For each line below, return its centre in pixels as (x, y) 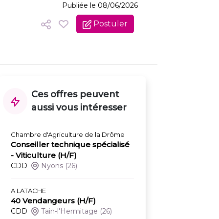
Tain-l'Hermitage (70, 211)
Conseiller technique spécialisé (70, 145)
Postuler (109, 24)
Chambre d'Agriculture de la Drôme (68, 135)
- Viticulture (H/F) (44, 155)
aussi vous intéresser (79, 108)
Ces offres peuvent (75, 95)
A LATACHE (28, 191)
